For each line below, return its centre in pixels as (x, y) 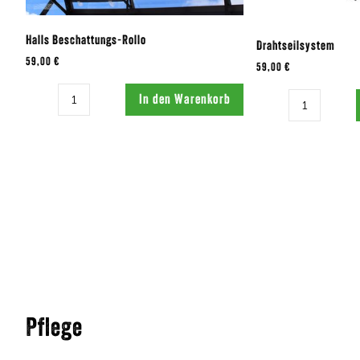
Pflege (54, 330)
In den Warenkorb (184, 100)
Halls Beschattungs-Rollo (86, 41)
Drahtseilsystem (296, 47)
